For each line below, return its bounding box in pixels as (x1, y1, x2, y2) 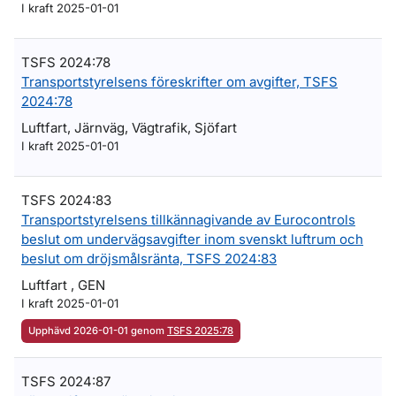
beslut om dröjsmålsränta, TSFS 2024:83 (21, 250, 277, 267)
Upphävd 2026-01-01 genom (28, 324, 167, 337)
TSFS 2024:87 (21, 373, 110, 390)
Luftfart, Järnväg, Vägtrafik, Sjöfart (21, 119, 237, 136)
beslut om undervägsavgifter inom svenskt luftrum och (21, 231, 363, 247)
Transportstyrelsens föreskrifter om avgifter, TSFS (21, 73, 338, 90)
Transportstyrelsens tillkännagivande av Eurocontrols (21, 211, 355, 228)
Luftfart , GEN (21, 277, 105, 293)
